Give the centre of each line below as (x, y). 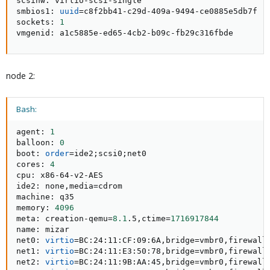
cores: (33, 164)
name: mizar (43, 229)
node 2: (20, 76)
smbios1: (38, 11)
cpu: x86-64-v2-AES (60, 175)
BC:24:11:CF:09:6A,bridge (137, 240)
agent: (33, 132)
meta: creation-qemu (62, 218)
